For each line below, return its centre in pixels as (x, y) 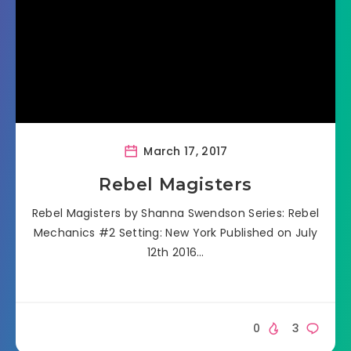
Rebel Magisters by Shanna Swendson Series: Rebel (175, 213)
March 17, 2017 (184, 151)
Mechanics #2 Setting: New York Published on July (175, 232)
